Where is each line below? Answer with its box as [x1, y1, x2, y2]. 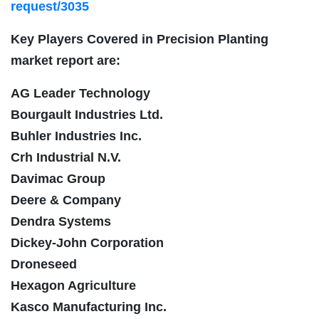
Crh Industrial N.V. [11, 150, 121, 165]
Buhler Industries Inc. [11, 129, 142, 144]
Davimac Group [11, 172, 105, 187]
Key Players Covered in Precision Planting [11, 32, 268, 47]
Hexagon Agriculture [11, 278, 136, 293]
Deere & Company [11, 193, 121, 208]
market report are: [11, 53, 120, 68]
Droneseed [11, 257, 77, 272]
